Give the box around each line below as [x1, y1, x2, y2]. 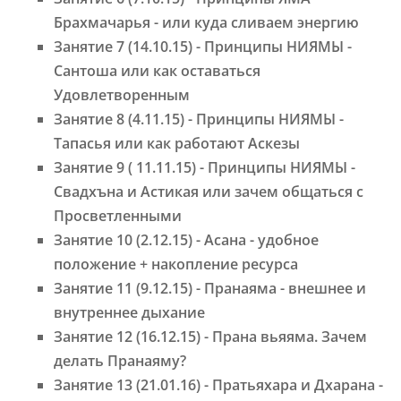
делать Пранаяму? [54, 351, 186, 371]
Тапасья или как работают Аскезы [54, 133, 300, 154]
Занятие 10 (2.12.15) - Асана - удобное [54, 230, 319, 251]
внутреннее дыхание [54, 303, 209, 323]
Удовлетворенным [54, 85, 190, 106]
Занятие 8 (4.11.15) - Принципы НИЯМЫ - [54, 109, 344, 130]
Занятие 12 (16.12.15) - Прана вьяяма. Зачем [54, 327, 367, 347]
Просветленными [54, 206, 182, 226]
